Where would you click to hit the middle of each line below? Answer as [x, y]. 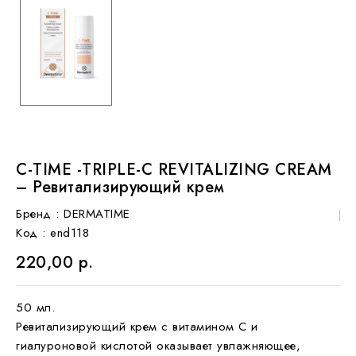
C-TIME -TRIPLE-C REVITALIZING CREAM [174, 169]
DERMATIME [97, 213]
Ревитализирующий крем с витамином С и [137, 326]
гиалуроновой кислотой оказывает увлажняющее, [158, 345]
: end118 [66, 232]
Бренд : [38, 213]
